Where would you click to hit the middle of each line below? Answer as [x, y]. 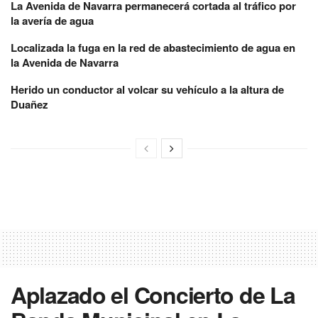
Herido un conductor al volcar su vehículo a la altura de [147, 89]
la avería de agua [52, 20]
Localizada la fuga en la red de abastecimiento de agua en [153, 47]
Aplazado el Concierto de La [153, 294]
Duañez [29, 104]
